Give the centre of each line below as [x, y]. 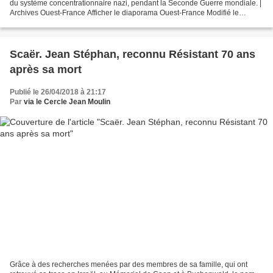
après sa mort [46, 69]
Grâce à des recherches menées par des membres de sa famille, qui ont [129, 265]
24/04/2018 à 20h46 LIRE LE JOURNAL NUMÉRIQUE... [102, 22]
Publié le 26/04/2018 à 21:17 [58, 92]
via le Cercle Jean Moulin [67, 101]
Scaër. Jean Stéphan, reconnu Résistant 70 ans [133, 54]
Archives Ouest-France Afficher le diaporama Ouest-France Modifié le [124, 12]
